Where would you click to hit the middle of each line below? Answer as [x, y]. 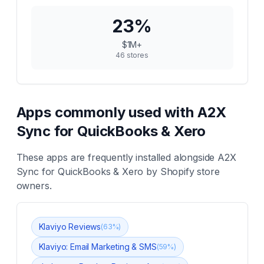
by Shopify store [181, 171]
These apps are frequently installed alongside [117, 157]
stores [136, 55]
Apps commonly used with [107, 112]
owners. [34, 186]
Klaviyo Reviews [70, 227]
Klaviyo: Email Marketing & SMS [98, 247]
